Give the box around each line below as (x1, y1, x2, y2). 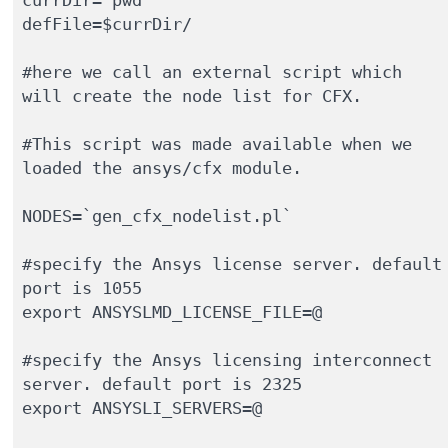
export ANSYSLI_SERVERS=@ (21, 397, 262, 418)
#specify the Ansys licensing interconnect (21, 349, 432, 370)
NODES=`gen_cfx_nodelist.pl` (21, 205, 292, 226)
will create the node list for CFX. (21, 85, 362, 106)
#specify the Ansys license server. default (21, 253, 442, 274)
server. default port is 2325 (21, 373, 302, 394)
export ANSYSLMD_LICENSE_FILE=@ (21, 301, 322, 322)
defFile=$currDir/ (21, 13, 192, 34)
